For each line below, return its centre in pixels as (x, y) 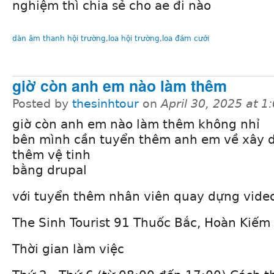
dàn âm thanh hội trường (59, 39)
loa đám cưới (186, 39)
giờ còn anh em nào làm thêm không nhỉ (136, 124)
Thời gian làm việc (68, 249)
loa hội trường (134, 39)
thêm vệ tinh (51, 154)
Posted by (42, 103)
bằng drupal (50, 170)
